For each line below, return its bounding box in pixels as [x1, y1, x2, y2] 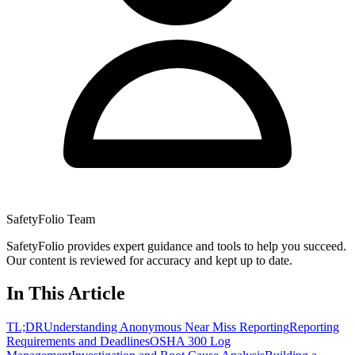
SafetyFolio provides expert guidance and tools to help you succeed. [6, 239, 346, 253]
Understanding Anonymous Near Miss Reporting [44, 320, 289, 334]
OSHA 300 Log [150, 334, 231, 349]
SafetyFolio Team [6, 212, 95, 226]
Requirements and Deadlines [6, 334, 150, 349]
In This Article [6, 283, 125, 304]
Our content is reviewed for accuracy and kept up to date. [6, 253, 292, 267]
